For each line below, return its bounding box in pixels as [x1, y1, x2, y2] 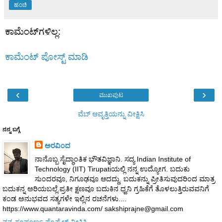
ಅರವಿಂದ [44, 141, 70, 150]
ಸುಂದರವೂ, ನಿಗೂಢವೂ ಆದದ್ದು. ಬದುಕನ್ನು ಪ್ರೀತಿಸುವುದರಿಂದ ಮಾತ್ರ [34, 174, 215, 183]
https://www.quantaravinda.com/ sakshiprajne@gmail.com [2, 204, 183, 213]
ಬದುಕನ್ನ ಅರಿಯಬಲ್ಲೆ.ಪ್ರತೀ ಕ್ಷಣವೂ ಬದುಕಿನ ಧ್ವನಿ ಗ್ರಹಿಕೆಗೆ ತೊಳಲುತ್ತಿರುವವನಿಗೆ [2, 184, 209, 193]
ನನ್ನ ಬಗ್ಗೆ [2, 126, 20, 132]
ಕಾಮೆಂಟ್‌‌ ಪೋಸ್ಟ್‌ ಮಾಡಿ [5, 52, 88, 62]
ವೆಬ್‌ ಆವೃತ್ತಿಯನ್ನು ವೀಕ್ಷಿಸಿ [78, 110, 144, 118]
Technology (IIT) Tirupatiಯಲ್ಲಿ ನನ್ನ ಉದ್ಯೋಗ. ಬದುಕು [34, 165, 190, 173]
